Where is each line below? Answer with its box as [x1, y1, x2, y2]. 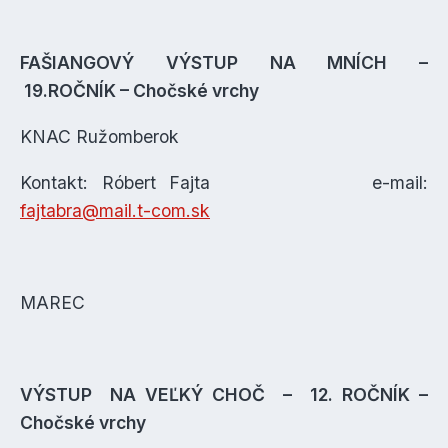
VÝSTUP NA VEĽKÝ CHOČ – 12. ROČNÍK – [20, 384, 428, 405]
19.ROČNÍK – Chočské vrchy [20, 80, 259, 101]
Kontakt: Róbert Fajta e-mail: [20, 172, 428, 193]
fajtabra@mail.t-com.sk [20, 200, 210, 221]
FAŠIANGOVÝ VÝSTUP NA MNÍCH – [20, 52, 428, 73]
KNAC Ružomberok [20, 126, 179, 147]
